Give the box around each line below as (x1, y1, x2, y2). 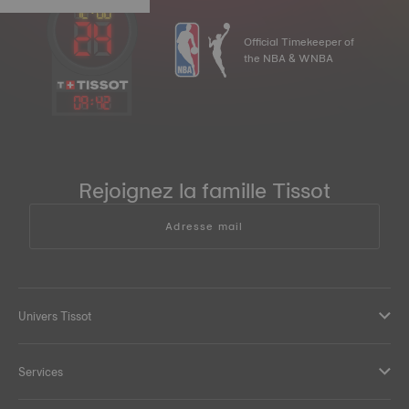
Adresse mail (165, 216, 244, 236)
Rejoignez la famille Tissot (79, 171, 330, 209)
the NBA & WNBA (244, 48, 333, 68)
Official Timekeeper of (244, 32, 354, 51)
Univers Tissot (18, 305, 91, 326)
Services (18, 361, 63, 382)
